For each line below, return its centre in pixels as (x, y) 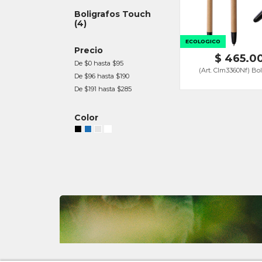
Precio (89, 50)
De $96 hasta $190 (102, 76)
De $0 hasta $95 (99, 63)
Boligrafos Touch (113, 14)
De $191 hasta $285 (103, 89)
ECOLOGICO (203, 41)
